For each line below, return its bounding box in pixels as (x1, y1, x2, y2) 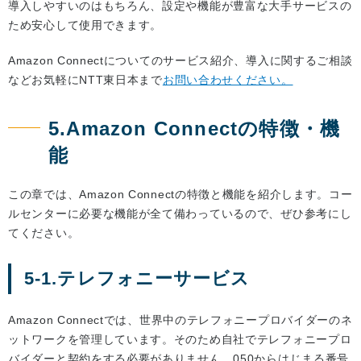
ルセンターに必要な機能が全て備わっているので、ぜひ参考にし (8, 207, 352, 221)
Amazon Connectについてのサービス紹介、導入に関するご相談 (8, 54, 353, 68)
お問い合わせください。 (162, 73, 293, 87)
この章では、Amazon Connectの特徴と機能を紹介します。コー (8, 188, 353, 201)
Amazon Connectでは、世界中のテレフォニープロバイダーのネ (8, 313, 353, 327)
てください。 (8, 226, 80, 240)
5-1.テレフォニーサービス (24, 268, 251, 289)
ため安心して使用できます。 (8, 19, 163, 32)
